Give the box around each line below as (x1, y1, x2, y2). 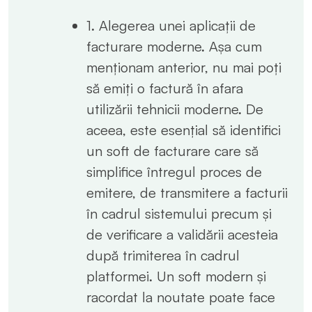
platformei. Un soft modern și (86, 267, 266, 285)
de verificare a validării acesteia (86, 225, 278, 243)
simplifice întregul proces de (86, 162, 262, 180)
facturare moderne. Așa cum (86, 37, 262, 55)
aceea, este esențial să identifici (86, 120, 281, 139)
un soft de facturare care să (86, 141, 258, 159)
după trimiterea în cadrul (86, 246, 240, 264)
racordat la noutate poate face (86, 288, 275, 306)
